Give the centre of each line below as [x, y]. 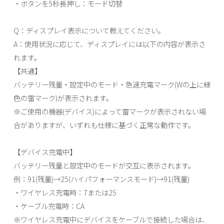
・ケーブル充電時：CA [49, 205]
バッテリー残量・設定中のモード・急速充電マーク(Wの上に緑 [112, 84]
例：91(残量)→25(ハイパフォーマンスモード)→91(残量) [101, 178]
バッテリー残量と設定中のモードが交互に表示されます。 [104, 165]
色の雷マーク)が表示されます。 [63, 97]
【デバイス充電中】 [45, 151]
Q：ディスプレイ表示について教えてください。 [89, 30]
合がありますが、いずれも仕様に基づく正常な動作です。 [104, 124]
